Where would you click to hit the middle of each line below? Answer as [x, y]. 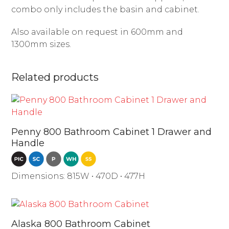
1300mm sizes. [41, 44]
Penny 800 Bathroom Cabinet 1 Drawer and [112, 132]
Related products [55, 77]
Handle [28, 143]
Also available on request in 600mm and [97, 32]
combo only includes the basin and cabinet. [106, 9]
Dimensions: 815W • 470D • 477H [78, 176]
